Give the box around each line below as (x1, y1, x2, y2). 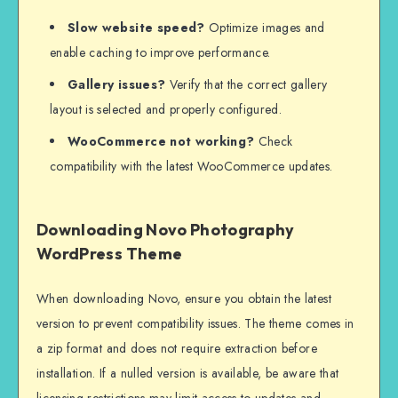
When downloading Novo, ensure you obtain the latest (36, 289, 331, 307)
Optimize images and (204, 18, 325, 36)
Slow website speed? (68, 18, 205, 36)
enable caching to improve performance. (50, 43, 271, 61)
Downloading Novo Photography (36, 219, 295, 241)
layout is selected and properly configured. (50, 99, 283, 118)
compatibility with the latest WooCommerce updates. (50, 156, 333, 175)
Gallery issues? (68, 75, 166, 93)
